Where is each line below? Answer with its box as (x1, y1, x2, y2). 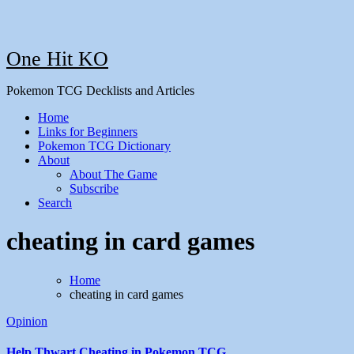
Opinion (6, 314, 47, 328)
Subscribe (70, 182, 119, 195)
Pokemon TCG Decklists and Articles (6, 84, 194, 97)
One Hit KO (6, 47, 108, 70)
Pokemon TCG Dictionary (38, 139, 171, 153)
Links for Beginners (38, 125, 137, 138)
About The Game (70, 168, 157, 181)
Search (38, 196, 72, 209)
